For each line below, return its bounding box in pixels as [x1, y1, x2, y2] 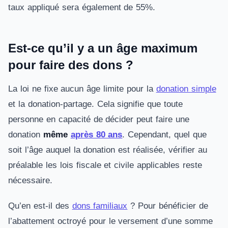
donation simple [156, 84, 216, 94]
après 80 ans [70, 130, 123, 139]
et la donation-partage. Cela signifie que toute [8, 99, 183, 109]
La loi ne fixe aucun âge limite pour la [8, 84, 156, 94]
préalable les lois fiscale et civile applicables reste [8, 160, 202, 170]
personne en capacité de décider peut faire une [8, 115, 189, 124]
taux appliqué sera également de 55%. [8, 3, 156, 12]
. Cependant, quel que [122, 130, 207, 139]
